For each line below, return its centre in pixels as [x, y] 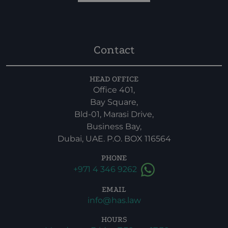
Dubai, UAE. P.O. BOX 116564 [114, 139]
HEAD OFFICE [114, 79]
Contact [114, 50]
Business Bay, [114, 126]
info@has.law [114, 200]
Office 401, [114, 90]
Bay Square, [114, 102]
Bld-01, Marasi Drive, [114, 114]
